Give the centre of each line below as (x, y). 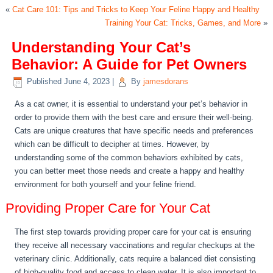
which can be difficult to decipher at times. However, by (112, 144)
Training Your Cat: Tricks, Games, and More (183, 23)
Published (44, 82)
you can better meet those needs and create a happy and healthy (130, 171)
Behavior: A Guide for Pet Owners (129, 64)
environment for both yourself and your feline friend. (106, 184)
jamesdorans (166, 82)
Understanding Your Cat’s (101, 47)
